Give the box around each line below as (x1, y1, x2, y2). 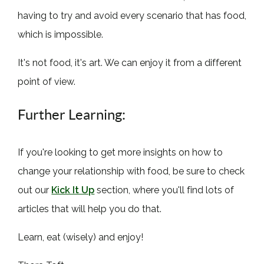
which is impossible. (18, 28, 104, 40)
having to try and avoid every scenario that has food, (18, 9, 247, 21)
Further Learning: (18, 106, 126, 123)
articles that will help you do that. (18, 203, 162, 214)
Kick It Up (51, 184, 95, 196)
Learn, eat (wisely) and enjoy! (18, 231, 144, 243)
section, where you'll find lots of (94, 184, 235, 196)
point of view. (18, 75, 76, 87)
